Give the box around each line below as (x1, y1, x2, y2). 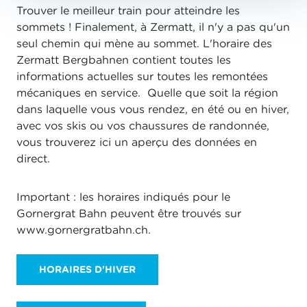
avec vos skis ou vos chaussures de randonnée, (16, 119, 269, 132)
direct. (16, 151, 53, 165)
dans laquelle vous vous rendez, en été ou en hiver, (16, 102, 289, 116)
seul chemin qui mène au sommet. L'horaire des (16, 36, 272, 50)
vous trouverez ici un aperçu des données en (16, 135, 257, 149)
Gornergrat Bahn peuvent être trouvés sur (16, 206, 241, 220)
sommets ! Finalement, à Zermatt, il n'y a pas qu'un (16, 20, 290, 34)
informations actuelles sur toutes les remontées (16, 69, 268, 83)
